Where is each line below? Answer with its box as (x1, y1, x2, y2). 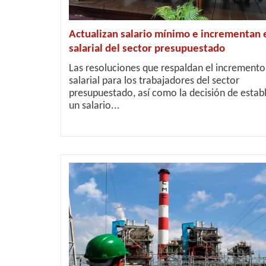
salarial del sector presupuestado (69, 43, 225, 55)
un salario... (69, 100, 120, 112)
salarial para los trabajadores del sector (69, 75, 239, 87)
